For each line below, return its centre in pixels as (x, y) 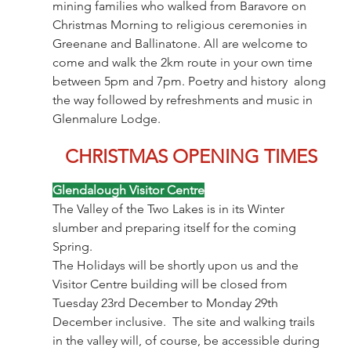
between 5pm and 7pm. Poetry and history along (190, 81)
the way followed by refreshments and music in (184, 100)
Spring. (72, 246)
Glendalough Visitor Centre (128, 190)
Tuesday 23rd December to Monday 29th (166, 302)
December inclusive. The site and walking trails (185, 321)
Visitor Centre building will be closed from (171, 284)
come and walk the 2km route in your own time (184, 62)
